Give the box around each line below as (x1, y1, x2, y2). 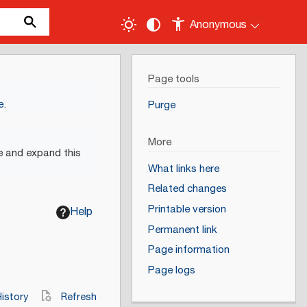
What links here (147, 160, 219, 177)
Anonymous (190, 16, 247, 34)
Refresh (61, 289, 97, 306)
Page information (147, 242, 230, 258)
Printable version (147, 201, 226, 218)
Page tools (147, 71, 199, 87)
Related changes (147, 181, 227, 197)
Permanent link (147, 221, 217, 238)
